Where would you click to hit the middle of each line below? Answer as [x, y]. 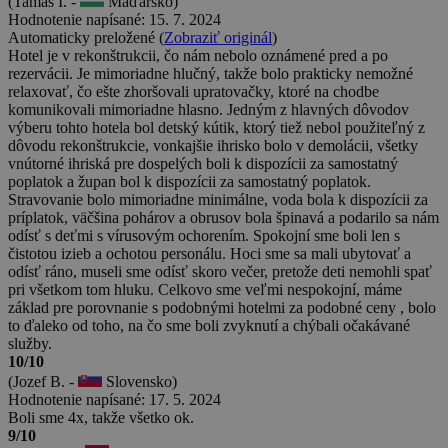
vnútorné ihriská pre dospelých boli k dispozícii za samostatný [203, 163]
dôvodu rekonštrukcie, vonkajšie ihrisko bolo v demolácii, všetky [213, 145]
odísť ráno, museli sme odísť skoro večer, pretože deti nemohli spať [220, 271]
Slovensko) [139, 381]
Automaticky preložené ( [86, 37]
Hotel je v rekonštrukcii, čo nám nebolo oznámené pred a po [198, 55]
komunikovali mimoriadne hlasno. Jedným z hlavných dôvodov [208, 109]
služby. [30, 343]
